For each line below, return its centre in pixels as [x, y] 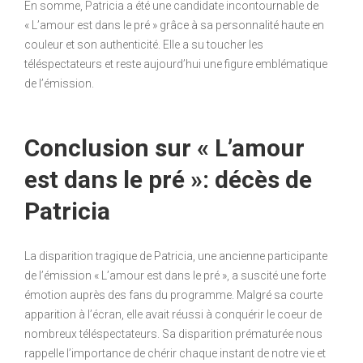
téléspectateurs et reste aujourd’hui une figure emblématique [176, 64]
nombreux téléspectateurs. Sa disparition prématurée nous [173, 333]
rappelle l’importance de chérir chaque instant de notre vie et [175, 353]
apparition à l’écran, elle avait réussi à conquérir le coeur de [173, 314]
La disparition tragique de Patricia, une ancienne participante [176, 256]
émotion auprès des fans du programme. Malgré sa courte [173, 295]
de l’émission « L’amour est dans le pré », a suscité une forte [175, 275]
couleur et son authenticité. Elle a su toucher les [144, 44]
